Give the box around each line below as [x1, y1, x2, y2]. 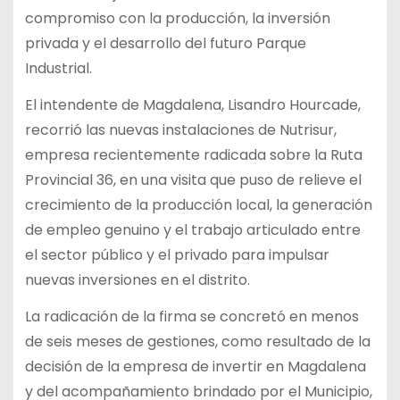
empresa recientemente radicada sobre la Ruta [24, 145, 362, 166]
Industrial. [24, 58, 92, 79]
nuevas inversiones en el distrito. [24, 270, 250, 291]
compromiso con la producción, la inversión [24, 8, 330, 29]
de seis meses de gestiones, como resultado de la [24, 330, 371, 352]
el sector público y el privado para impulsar [24, 245, 329, 266]
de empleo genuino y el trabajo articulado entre [24, 220, 361, 241]
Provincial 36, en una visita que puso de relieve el [24, 170, 362, 191]
